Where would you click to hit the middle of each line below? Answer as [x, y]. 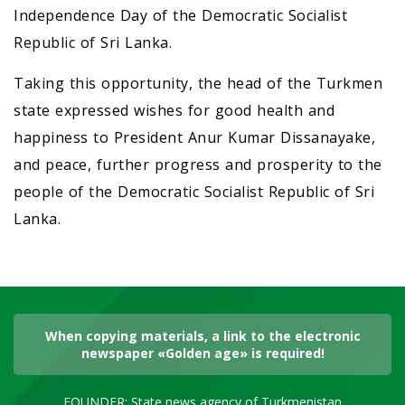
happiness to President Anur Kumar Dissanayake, [194, 137]
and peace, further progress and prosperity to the [198, 165]
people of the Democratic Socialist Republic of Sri [194, 192]
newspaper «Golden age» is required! [202, 353]
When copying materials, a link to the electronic [202, 336]
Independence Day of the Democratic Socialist [180, 15]
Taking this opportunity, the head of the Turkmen [198, 83]
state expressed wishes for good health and [174, 110]
